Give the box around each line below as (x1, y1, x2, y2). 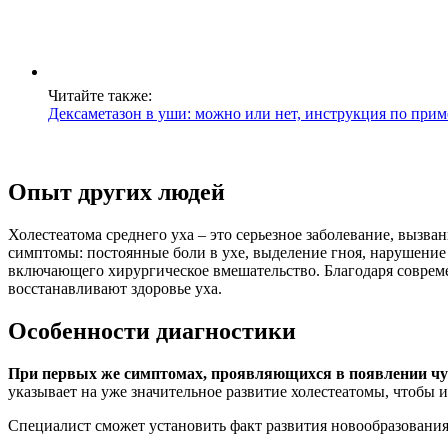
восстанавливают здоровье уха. (8, 280, 222, 298)
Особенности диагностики (8, 317, 296, 344)
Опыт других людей (8, 179, 225, 206)
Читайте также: (48, 87, 152, 105)
